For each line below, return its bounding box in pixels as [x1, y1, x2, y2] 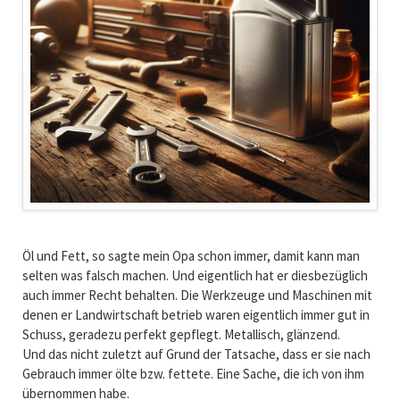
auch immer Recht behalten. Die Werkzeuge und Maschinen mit [21, 286, 372, 304]
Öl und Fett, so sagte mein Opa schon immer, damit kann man [21, 246, 360, 264]
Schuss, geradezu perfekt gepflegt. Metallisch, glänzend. [21, 325, 340, 343]
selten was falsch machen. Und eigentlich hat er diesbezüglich [21, 266, 368, 284]
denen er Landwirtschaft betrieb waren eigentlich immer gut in [21, 305, 370, 323]
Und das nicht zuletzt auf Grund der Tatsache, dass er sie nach [21, 345, 371, 362]
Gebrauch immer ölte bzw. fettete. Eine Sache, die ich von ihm [21, 364, 364, 382]
